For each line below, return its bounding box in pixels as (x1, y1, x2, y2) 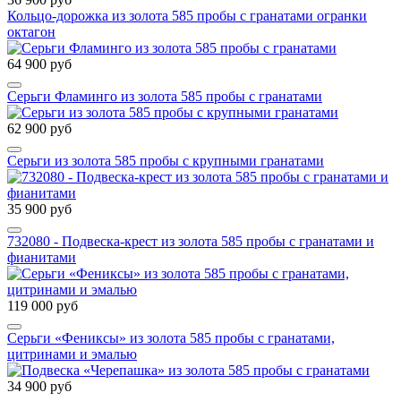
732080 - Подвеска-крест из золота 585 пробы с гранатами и (7, 234, 374, 250)
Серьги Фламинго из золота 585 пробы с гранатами (7, 89, 322, 105)
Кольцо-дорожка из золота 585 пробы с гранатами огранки (7, 8, 367, 24)
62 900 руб (7, 121, 72, 137)
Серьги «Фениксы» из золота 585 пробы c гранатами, (7, 330, 335, 346)
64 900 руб (7, 56, 72, 73)
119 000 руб (7, 298, 78, 314)
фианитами (7, 250, 76, 266)
